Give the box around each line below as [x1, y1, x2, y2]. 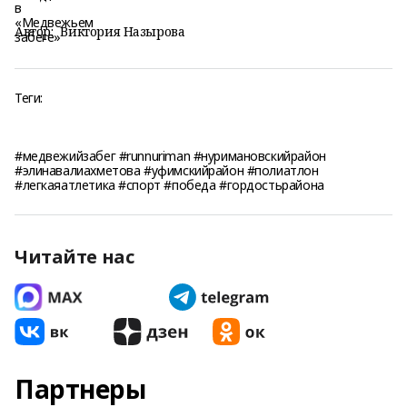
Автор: [15, 23, 54, 40]
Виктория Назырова [60, 23, 185, 40]
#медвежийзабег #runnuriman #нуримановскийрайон [15, 147, 326, 164]
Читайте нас [15, 244, 134, 269]
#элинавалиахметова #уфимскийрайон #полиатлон [15, 162, 319, 179]
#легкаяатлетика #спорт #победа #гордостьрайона [15, 176, 324, 194]
